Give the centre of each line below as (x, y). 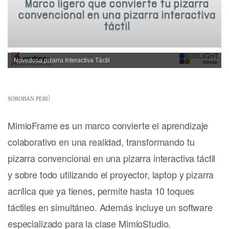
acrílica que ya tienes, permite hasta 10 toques (101, 191)
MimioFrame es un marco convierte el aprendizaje (108, 125)
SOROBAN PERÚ (29, 99)
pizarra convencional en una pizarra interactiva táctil (112, 158)
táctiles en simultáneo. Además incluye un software (110, 207)
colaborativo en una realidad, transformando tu (101, 142)
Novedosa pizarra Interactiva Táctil (62, 61)
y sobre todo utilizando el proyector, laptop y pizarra (111, 175)
